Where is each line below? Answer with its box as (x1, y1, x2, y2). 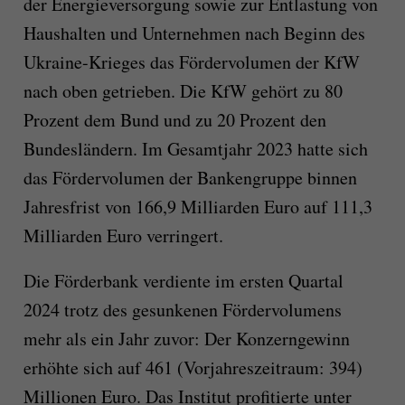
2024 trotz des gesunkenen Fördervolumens (23, 297, 342, 323)
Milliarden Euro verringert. (23, 223, 223, 249)
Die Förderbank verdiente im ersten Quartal (23, 268, 344, 294)
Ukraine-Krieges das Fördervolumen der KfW (23, 50, 360, 75)
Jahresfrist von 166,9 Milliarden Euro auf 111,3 (23, 194, 372, 220)
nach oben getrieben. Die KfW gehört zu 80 (23, 79, 343, 104)
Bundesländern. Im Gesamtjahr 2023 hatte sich (23, 137, 368, 162)
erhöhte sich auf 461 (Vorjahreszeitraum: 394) (23, 355, 363, 381)
